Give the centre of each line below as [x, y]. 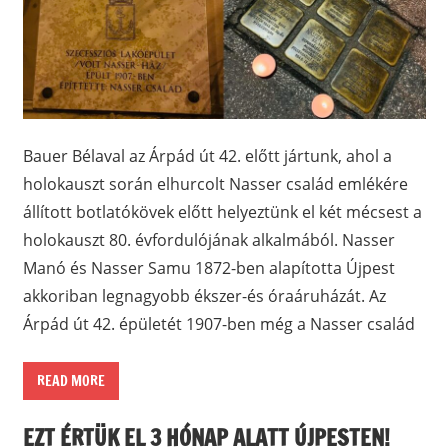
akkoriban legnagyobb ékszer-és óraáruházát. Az [204, 296]
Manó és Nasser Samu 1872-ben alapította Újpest [208, 268]
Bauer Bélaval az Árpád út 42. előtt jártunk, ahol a [207, 156]
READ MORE [70, 381]
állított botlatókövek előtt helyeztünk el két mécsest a [222, 212]
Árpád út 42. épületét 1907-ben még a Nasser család [218, 324]
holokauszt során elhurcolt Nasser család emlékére [215, 184]
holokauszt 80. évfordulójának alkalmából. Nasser [208, 240]
